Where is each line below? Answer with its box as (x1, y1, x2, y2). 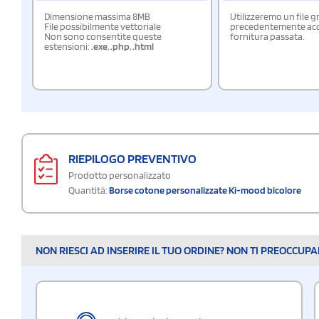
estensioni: (44, 40, 91, 52)
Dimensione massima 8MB (44, 10, 150, 22)
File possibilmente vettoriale (44, 20, 161, 32)
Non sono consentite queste (44, 30, 162, 42)
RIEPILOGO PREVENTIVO (68, 150, 197, 166)
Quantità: (68, 184, 108, 196)
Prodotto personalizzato (68, 169, 171, 181)
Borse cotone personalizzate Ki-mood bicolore (109, 184, 301, 196)
